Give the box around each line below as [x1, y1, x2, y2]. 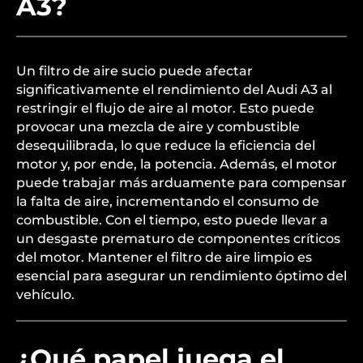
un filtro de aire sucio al [16, 37, 336, 69]
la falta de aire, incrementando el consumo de [16, 293, 319, 308]
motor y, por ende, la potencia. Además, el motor [16, 255, 337, 271]
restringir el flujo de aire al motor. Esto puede [16, 199, 314, 215]
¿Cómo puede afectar [16, 11, 305, 43]
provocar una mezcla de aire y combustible [16, 218, 300, 233]
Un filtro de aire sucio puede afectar [16, 162, 253, 177]
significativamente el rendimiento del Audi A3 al [16, 181, 332, 196]
